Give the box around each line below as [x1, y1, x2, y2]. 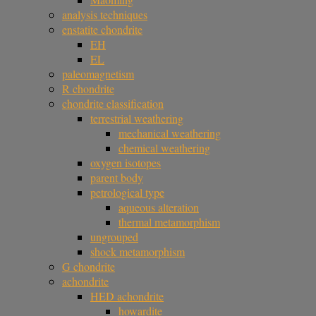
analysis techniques [62, 7, 147, 22]
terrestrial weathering [90, 111, 183, 126]
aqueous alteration [119, 200, 199, 214]
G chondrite [62, 259, 115, 274]
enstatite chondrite [62, 22, 142, 37]
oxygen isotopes [90, 155, 161, 170]
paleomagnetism [62, 66, 134, 81]
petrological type [90, 185, 164, 200]
